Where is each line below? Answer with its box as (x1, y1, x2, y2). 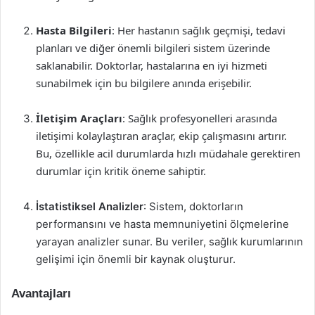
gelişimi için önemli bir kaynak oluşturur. (36, 252, 236, 266)
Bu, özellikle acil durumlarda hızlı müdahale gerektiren (36, 146, 300, 160)
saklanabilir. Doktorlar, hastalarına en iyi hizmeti (36, 58, 267, 72)
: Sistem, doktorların (143, 200, 243, 213)
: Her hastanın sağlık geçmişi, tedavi (112, 23, 285, 37)
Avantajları (11, 287, 71, 300)
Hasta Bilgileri (36, 23, 112, 37)
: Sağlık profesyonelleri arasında (122, 111, 277, 125)
